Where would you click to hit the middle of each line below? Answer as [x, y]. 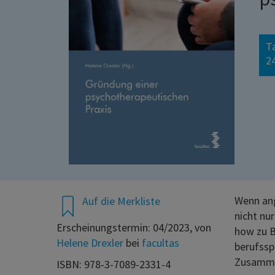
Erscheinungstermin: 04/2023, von [134, 228]
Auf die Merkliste [121, 201]
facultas [161, 243]
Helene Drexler [90, 243]
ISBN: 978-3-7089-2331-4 [114, 265]
